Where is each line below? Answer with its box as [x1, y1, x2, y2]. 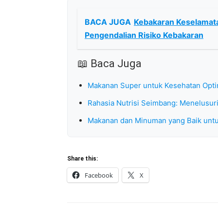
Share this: [67, 155, 98, 162]
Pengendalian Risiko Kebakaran [85, 30, 203, 40]
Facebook [85, 171, 113, 180]
